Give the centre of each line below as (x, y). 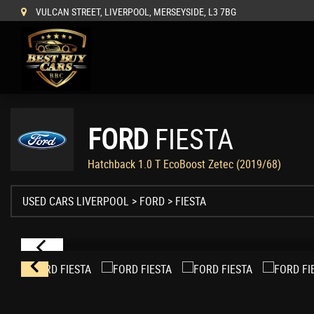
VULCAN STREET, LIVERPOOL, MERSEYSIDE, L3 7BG (135, 12)
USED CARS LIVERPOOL (76, 201)
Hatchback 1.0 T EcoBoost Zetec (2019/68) (184, 164)
